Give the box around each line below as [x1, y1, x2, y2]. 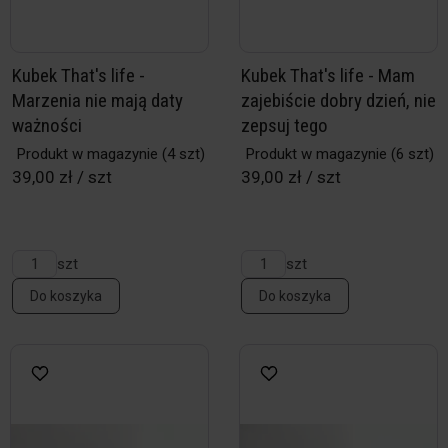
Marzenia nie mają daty [12, 89, 183, 112]
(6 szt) [387, 145, 434, 163]
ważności [12, 114, 82, 137]
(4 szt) [158, 145, 205, 163]
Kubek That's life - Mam [241, 64, 415, 87]
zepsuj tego [241, 114, 328, 137]
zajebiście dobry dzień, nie [241, 89, 436, 112]
